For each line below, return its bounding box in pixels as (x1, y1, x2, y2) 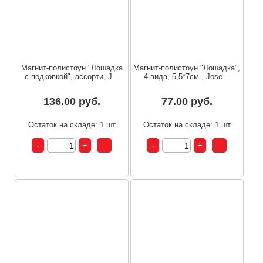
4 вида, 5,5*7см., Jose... (144, 72, 230, 82)
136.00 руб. (43, 96, 100, 108)
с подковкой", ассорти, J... (24, 72, 119, 82)
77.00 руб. (161, 96, 213, 108)
